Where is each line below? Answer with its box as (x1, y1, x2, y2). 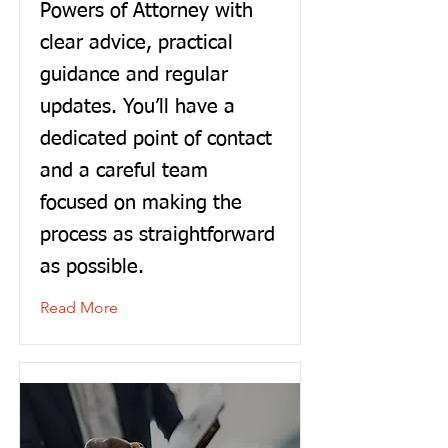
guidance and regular (40, 65, 228, 85)
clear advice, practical (40, 33, 233, 53)
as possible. (40, 257, 144, 277)
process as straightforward (40, 225, 275, 245)
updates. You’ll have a (40, 97, 235, 117)
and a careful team (40, 161, 208, 181)
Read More (40, 298, 118, 317)
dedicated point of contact (40, 129, 272, 149)
